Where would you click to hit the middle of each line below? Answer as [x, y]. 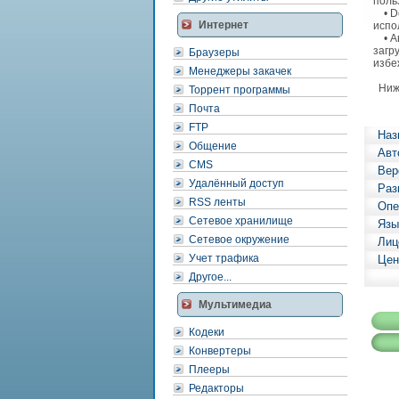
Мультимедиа [235, 305]
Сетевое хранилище [241, 221]
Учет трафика [224, 258]
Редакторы [216, 388]
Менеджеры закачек [240, 71]
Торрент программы [240, 90]
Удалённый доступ [236, 183]
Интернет [224, 25]
